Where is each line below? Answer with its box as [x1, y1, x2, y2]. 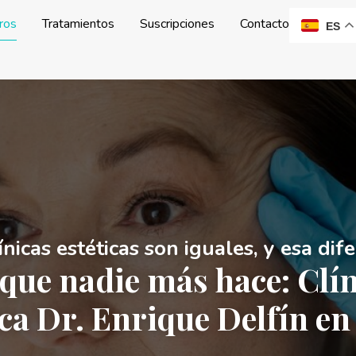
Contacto [239, 15, 289, 33]
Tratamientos [41, 15, 114, 33]
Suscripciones [139, 15, 215, 33]
